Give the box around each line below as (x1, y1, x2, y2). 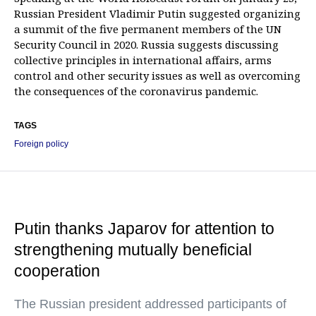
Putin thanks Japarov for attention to (14, 219, 274, 238)
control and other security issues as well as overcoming (14, 68, 300, 83)
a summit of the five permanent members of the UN (14, 22, 281, 36)
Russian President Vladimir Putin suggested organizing (14, 6, 300, 20)
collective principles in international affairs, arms (14, 53, 272, 67)
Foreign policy (14, 139, 68, 149)
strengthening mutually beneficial (14, 241, 252, 259)
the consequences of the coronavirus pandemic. (14, 84, 258, 98)
